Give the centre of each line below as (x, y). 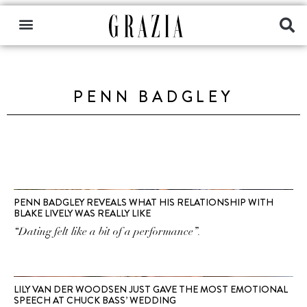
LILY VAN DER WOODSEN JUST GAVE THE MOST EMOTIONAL (151, 289)
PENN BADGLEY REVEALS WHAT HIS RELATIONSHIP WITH (144, 202)
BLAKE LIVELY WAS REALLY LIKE (82, 213)
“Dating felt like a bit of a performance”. (107, 232)
